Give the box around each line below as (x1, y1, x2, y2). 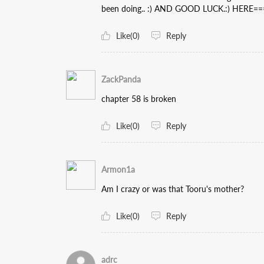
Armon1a (101, 164, 135, 174)
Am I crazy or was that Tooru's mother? (101, 184, 244, 194)
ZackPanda (101, 74, 141, 84)
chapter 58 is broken (101, 94, 176, 104)
